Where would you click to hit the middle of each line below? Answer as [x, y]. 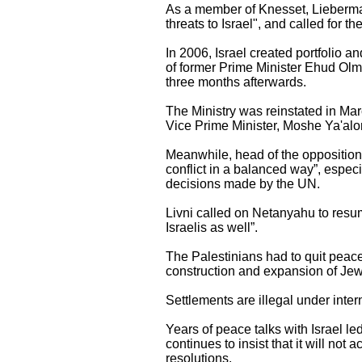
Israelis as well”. [212, 227]
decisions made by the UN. [243, 184]
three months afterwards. [236, 82]
